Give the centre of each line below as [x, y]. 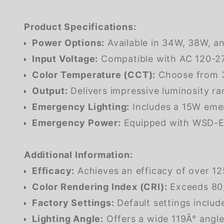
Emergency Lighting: [81, 106]
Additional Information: [78, 154]
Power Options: [68, 42]
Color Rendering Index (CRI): [100, 186]
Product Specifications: [80, 26]
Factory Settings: [73, 202]
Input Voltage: [65, 58]
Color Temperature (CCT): [94, 74]
